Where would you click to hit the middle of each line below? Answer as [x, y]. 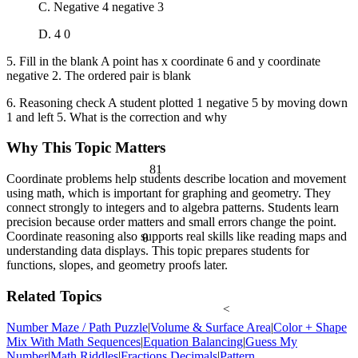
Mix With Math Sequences [74, 341]
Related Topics [54, 296]
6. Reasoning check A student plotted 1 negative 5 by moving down [177, 102]
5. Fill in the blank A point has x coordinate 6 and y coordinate [163, 61]
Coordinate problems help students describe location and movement [176, 179]
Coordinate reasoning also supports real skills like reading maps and [177, 237]
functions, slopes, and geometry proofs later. [117, 265]
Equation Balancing [193, 341]
